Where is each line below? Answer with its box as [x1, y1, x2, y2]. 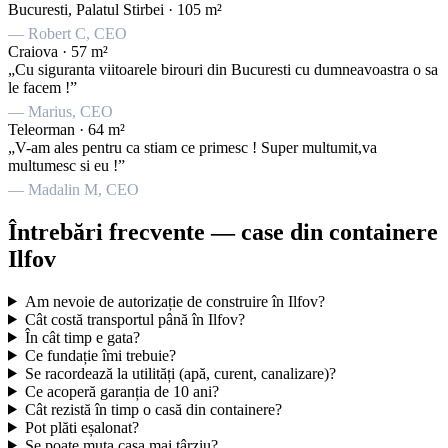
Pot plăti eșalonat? [24, 418, 139, 436]
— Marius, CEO [8, 102, 113, 120]
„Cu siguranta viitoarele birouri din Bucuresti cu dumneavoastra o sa [8, 60, 438, 78]
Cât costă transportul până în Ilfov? [24, 310, 245, 328]
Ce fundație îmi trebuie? [24, 346, 176, 364]
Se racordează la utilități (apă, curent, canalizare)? [24, 364, 336, 382]
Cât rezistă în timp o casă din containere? [24, 400, 282, 418]
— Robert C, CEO [8, 24, 127, 42]
